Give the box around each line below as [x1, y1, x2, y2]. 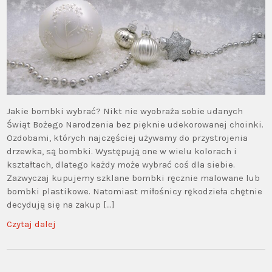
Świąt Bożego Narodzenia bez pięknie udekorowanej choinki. [7, 118, 264, 130]
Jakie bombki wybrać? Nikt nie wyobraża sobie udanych [7, 105, 243, 117]
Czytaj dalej [7, 218, 56, 229]
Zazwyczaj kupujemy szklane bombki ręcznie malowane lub [7, 172, 260, 183]
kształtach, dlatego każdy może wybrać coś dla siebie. [7, 158, 236, 170]
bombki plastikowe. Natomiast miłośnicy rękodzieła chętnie [7, 185, 263, 197]
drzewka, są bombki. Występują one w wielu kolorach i [7, 145, 237, 157]
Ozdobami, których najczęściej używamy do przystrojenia [7, 132, 248, 143]
